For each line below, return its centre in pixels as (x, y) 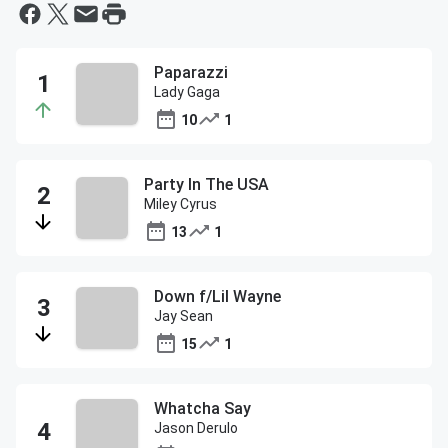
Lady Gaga (187, 92)
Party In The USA (207, 184)
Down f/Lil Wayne (217, 296)
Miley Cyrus (181, 204)
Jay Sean (183, 316)
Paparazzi (191, 72)
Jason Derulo (196, 428)
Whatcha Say (202, 408)
